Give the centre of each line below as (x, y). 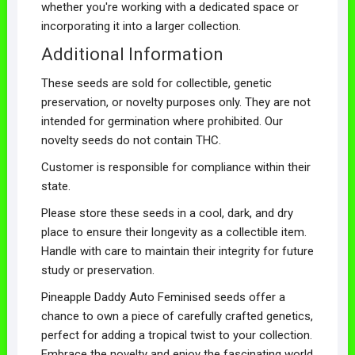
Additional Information (132, 54)
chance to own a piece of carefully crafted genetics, (177, 316)
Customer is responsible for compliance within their (176, 167)
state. (55, 186)
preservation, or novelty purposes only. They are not (176, 102)
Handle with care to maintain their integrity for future (177, 251)
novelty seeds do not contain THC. (131, 140)
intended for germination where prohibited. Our (162, 121)
